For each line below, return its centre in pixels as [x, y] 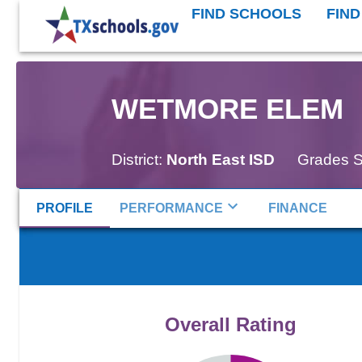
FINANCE [297, 208]
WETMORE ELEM [227, 108]
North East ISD [220, 159]
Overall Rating [230, 324]
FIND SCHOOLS [247, 14]
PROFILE [65, 208]
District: [137, 159]
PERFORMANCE [171, 208]
